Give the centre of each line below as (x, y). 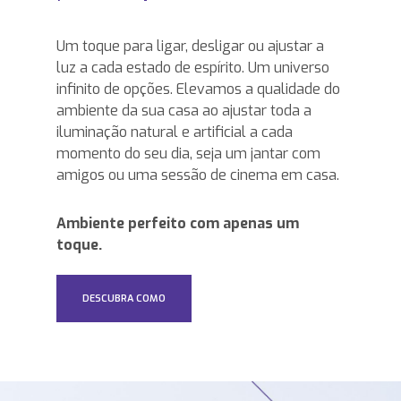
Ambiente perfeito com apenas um (177, 224)
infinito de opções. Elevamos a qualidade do (198, 90)
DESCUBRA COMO (124, 299)
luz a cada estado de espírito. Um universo (192, 68)
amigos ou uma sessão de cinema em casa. (197, 175)
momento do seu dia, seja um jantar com (188, 154)
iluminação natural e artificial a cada (174, 132)
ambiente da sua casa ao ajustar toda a (183, 111)
